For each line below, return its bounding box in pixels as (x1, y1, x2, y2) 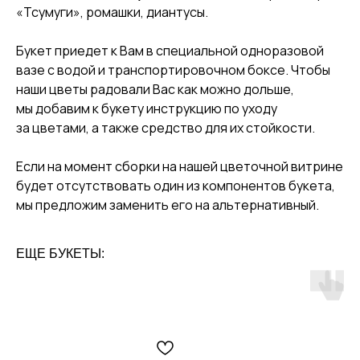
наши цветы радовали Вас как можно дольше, (16, 80, 294, 99)
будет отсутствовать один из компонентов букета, (16, 177, 335, 195)
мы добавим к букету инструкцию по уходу (16, 100, 277, 118)
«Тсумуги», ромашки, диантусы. (16, 3, 208, 22)
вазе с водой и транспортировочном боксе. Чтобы (16, 61, 330, 80)
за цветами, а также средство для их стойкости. (16, 119, 315, 137)
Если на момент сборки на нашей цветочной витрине (16, 157, 343, 176)
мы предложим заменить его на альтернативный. (16, 196, 319, 215)
